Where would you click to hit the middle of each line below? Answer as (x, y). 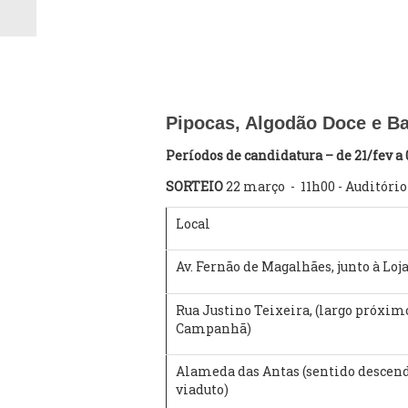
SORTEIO (196, 186)
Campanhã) (214, 328)
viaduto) (204, 389)
